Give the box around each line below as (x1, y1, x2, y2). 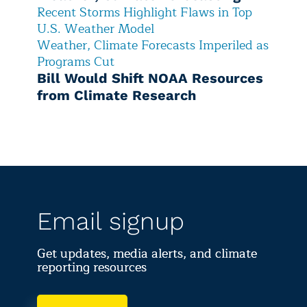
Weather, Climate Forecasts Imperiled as (37, 35, 269, 56)
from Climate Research (37, 87, 196, 104)
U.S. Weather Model (37, 19, 154, 40)
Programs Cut (37, 51, 114, 73)
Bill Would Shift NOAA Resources (37, 70, 263, 87)
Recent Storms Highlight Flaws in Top (37, 2, 252, 23)
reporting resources (37, 257, 147, 278)
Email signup (37, 207, 184, 236)
